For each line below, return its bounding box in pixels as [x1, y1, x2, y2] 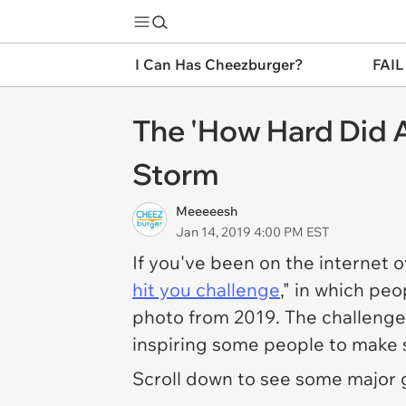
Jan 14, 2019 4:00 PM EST [176, 224, 329, 240]
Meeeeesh [176, 203, 237, 219]
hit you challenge [132, 278, 280, 301]
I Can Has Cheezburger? [135, 55, 303, 73]
